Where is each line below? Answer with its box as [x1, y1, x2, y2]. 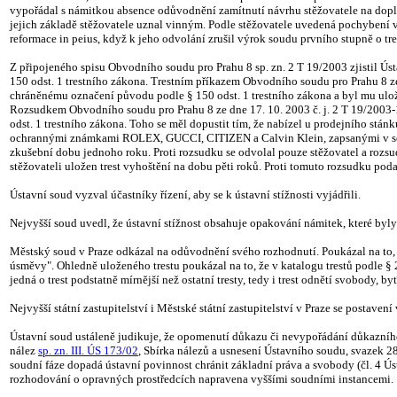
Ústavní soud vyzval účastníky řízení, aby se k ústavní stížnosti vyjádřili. [10, 188, 361, 201]
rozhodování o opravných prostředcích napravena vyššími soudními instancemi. [10, 372, 393, 385]
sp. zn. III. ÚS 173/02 [38, 344, 138, 357]
